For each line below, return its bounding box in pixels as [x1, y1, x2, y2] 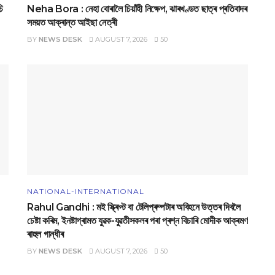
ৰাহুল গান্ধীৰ [27, 228, 64, 241]
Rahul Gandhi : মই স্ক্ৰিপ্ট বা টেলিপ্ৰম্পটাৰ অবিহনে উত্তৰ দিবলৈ [27, 201, 241, 214]
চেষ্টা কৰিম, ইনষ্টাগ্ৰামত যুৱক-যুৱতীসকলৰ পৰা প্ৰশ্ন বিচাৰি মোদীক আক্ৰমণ [27, 215, 248, 227]
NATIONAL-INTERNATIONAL [27, 187, 144, 196]
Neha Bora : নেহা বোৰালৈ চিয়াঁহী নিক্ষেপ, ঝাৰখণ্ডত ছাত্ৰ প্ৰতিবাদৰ [27, 3, 247, 15]
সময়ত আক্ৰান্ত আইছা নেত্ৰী [27, 17, 117, 29]
